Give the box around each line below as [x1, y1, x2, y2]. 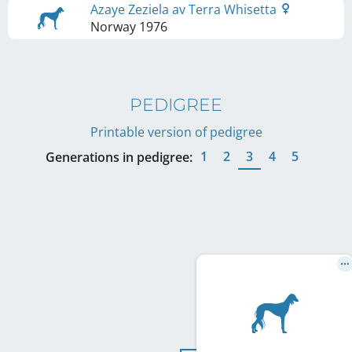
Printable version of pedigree [90, 123, 262, 141]
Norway [90, 18, 136, 35]
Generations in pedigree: [46, 148, 192, 166]
